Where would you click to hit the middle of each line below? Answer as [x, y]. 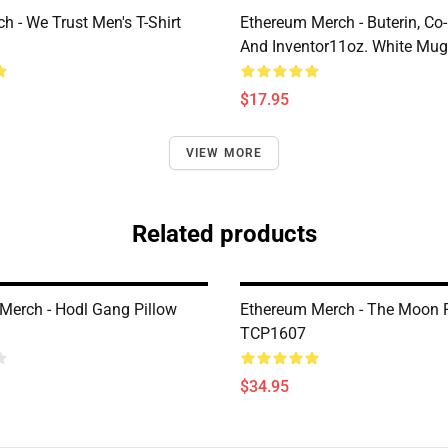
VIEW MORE [224, 153]
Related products [224, 234]
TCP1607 [273, 333]
